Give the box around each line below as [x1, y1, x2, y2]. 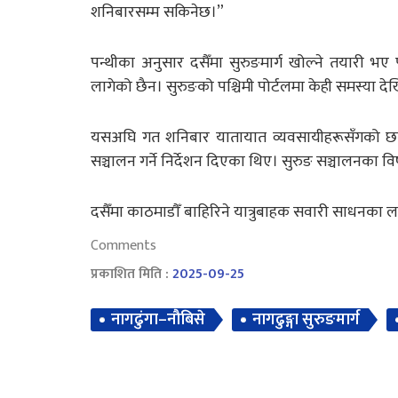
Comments [91, 233, 156, 258]
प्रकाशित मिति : [91, 261, 172, 286]
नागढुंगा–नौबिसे [111, 306, 205, 333]
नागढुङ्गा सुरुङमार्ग [252, 306, 360, 333]
